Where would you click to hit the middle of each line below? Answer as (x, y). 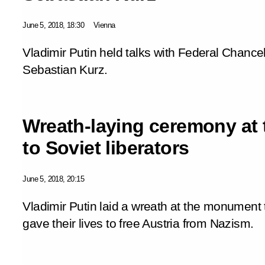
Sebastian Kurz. (65, 70)
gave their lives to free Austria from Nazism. (138, 223)
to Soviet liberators (106, 148)
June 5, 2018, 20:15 (53, 179)
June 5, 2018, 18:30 (53, 25)
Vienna (104, 25)
